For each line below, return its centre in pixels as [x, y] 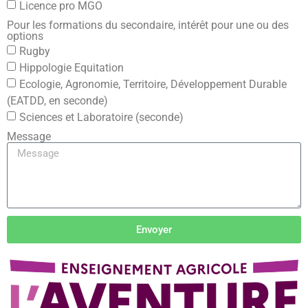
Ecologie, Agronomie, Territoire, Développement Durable [153, 84]
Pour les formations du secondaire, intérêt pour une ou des [148, 25]
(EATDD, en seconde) [57, 100]
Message [29, 137]
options [25, 36]
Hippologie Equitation [71, 67]
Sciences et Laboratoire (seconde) [101, 117]
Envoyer [154, 229]
